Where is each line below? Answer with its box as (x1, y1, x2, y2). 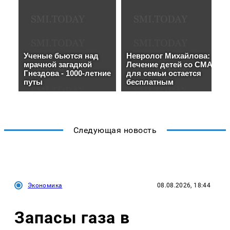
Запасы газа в (14, 208, 130, 228)
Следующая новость (73, 125, 157, 135)
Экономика (28, 181, 63, 189)
